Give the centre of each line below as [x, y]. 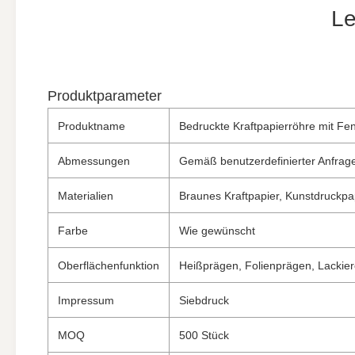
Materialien [86, 196]
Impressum [86, 300]
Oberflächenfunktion [109, 265]
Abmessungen [94, 161]
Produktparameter [105, 96]
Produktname [92, 126]
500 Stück [204, 335]
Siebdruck [204, 300]
